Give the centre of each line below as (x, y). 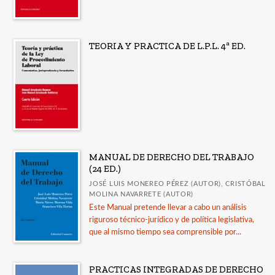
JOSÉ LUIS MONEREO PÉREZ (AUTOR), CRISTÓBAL (177, 184)
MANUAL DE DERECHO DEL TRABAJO (172, 157)
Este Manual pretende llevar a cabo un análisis (168, 207)
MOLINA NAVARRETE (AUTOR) (141, 194)
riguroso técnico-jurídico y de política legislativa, (172, 220)
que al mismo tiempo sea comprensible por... (165, 232)
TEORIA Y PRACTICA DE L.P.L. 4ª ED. (168, 46)
